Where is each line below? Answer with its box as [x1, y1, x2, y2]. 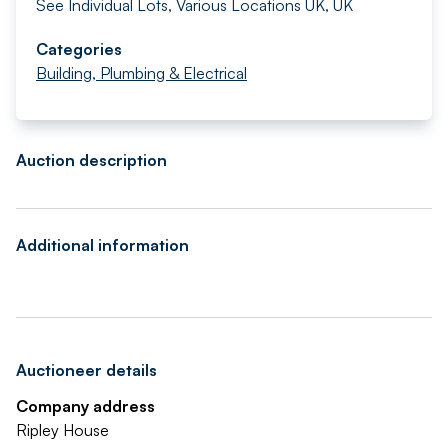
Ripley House [16, 420, 109, 440]
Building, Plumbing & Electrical [36, 63, 247, 83]
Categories [36, 39, 122, 59]
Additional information [16, 235, 189, 255]
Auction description [16, 150, 167, 170]
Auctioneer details [16, 360, 157, 380]
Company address [16, 396, 155, 416]
